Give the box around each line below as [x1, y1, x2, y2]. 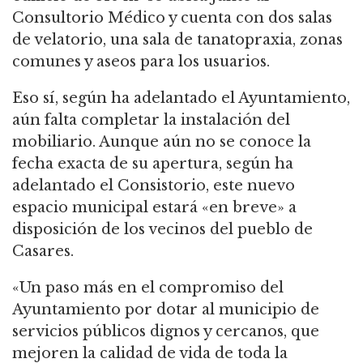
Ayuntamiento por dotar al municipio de [12, 301, 319, 319]
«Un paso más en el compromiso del [12, 279, 284, 297]
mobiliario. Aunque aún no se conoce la [12, 133, 311, 152]
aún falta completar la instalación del [12, 111, 290, 130]
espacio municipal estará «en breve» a [12, 199, 297, 217]
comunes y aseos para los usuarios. [12, 53, 270, 71]
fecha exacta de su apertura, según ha [12, 155, 293, 173]
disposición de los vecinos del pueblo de [12, 220, 313, 239]
